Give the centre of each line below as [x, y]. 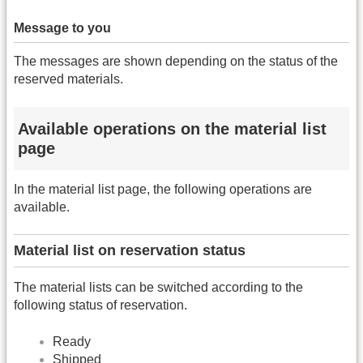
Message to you [62, 28]
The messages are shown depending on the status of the [176, 62]
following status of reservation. [100, 305]
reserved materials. [68, 79]
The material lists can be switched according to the [158, 288]
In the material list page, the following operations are [163, 189]
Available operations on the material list [172, 128]
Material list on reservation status [130, 251]
